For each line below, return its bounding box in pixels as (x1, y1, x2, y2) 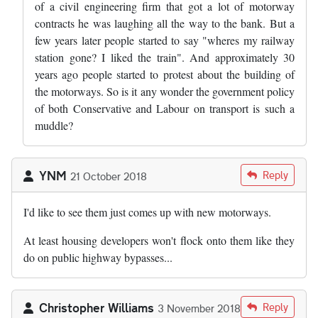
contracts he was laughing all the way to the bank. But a (35, 15, 295, 31)
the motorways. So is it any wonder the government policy (35, 83, 295, 99)
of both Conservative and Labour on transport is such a (35, 100, 295, 116)
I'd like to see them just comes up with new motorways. (23, 204, 271, 219)
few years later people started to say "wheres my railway (35, 32, 295, 48)
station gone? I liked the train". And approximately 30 (35, 49, 295, 65)
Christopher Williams (39, 298, 154, 316)
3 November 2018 (158, 300, 241, 315)
